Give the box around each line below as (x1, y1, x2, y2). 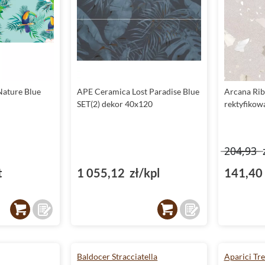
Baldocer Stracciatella (77, 251, 158, 262)
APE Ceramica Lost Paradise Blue (77, 86, 200, 97)
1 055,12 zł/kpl (77, 166, 160, 180)
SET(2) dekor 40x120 (77, 99, 153, 109)
